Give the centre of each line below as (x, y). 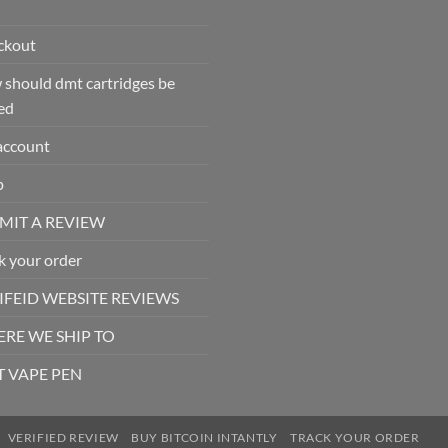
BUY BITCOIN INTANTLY (204, 437)
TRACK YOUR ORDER (354, 437)
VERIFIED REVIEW (63, 437)
